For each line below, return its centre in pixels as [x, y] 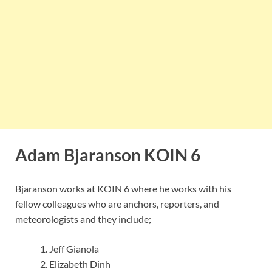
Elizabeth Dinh [80, 263]
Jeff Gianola [74, 248]
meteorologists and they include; [83, 219]
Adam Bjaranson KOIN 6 [108, 155]
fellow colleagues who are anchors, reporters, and [117, 203]
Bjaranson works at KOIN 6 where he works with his [123, 188]
